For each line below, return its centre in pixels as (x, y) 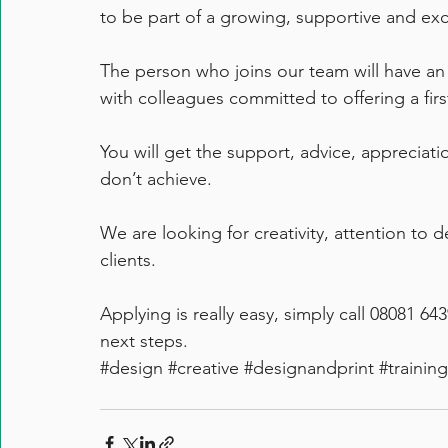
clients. (128, 260)
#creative (203, 368)
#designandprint (309, 368)
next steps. (144, 341)
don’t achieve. (156, 179)
